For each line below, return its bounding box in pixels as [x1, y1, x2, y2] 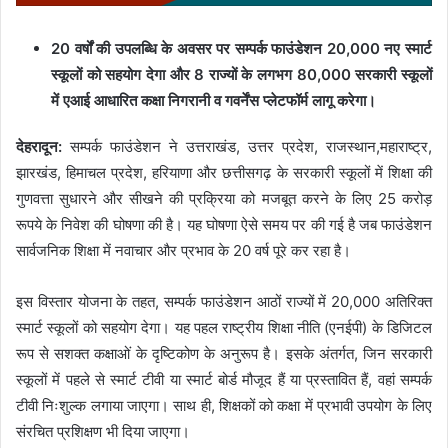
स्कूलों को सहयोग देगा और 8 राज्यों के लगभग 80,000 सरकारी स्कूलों [51, 64, 432, 84]
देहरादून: [16, 136, 62, 156]
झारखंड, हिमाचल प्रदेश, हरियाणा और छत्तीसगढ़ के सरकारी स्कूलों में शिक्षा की [16, 162, 432, 182]
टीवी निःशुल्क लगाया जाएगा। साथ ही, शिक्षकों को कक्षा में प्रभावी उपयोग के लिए [16, 395, 432, 415]
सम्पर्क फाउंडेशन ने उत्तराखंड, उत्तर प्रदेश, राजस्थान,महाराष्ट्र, [62, 136, 432, 156]
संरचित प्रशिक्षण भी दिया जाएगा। [16, 421, 190, 441]
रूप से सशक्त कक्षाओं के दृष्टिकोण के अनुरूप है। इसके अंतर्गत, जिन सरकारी [16, 343, 432, 363]
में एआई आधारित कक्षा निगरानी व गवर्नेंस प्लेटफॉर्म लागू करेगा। [51, 90, 376, 110]
